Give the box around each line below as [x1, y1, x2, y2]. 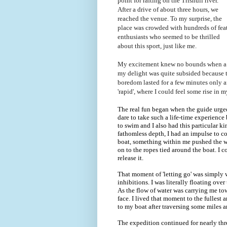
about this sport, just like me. [118, 42, 197, 50]
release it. [118, 154, 143, 162]
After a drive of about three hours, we [118, 5, 218, 13]
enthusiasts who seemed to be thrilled [118, 32, 220, 41]
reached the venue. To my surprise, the [118, 14, 222, 22]
